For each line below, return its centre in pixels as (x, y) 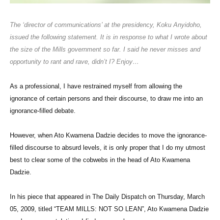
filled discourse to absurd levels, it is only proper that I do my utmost (108, 148)
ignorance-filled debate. (44, 111)
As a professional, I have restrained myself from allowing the (96, 86)
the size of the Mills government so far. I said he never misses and (105, 50)
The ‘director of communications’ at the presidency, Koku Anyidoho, (106, 25)
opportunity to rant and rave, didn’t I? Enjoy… (74, 62)
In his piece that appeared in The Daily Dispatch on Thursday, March (107, 197)
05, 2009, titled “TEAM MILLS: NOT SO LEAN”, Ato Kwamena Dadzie (109, 209)
